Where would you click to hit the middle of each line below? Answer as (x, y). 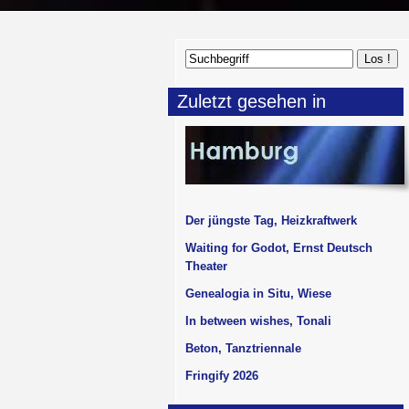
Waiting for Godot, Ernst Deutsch (279, 248)
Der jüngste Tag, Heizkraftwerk (271, 220)
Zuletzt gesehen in (252, 101)
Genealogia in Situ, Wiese (258, 294)
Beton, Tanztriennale (243, 348)
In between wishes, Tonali (258, 321)
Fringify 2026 (222, 376)
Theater (206, 266)
